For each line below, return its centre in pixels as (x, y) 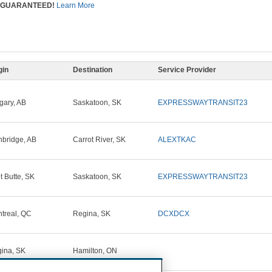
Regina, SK (92, 214)
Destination (93, 70)
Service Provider (187, 70)
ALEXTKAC (177, 140)
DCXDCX (174, 214)
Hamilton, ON (95, 251)
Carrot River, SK (99, 140)
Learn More (76, 5)
